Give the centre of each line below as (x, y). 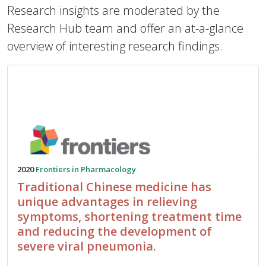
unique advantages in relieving (107, 202)
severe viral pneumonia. (87, 246)
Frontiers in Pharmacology (86, 169)
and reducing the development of (115, 231)
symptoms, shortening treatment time (129, 216)
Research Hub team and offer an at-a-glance (125, 28)
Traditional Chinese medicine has (114, 187)
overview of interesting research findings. (115, 46)
